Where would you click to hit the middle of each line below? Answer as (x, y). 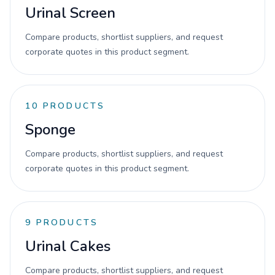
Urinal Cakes (68, 246)
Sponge (50, 130)
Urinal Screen (70, 13)
